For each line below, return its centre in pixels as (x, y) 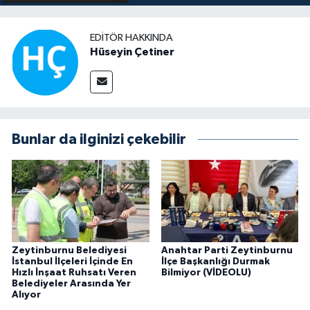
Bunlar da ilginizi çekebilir (99, 139)
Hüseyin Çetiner (132, 52)
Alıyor (26, 295)
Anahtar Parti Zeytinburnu (227, 251)
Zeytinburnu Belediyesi (69, 251)
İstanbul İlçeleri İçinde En (72, 262)
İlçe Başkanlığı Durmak (215, 262)
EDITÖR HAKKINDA (131, 38)
